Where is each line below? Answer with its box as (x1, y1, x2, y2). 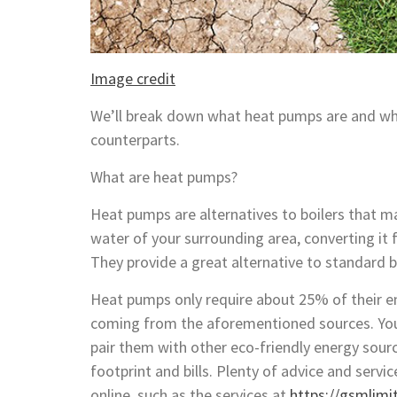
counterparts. (90, 129, 180, 151)
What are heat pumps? (90, 167, 237, 188)
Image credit (90, 68, 175, 90)
